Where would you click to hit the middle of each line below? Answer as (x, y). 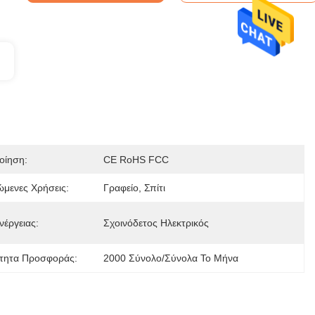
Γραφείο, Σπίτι (134, 188)
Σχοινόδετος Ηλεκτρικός (156, 223)
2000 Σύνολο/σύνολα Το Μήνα (171, 258)
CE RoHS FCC (136, 160)
